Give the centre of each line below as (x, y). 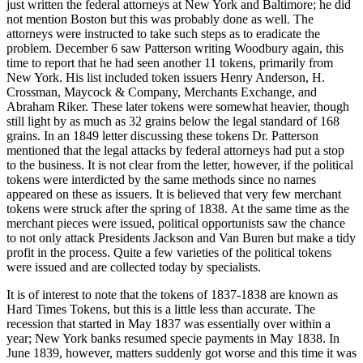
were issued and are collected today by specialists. (134, 267)
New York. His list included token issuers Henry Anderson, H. (166, 78)
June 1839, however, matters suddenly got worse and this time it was (181, 353)
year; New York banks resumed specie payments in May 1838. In (173, 339)
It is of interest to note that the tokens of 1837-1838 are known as (172, 295)
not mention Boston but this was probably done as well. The (160, 19)
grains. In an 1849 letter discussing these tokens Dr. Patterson (162, 136)
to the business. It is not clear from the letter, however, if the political (180, 165)
